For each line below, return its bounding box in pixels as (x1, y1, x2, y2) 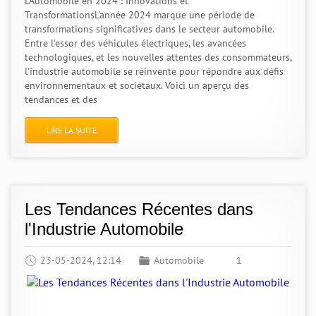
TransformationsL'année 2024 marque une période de (25, 8, 255, 21)
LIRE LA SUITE (47, 125, 97, 135)
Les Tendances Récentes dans (25, 200, 253, 219)
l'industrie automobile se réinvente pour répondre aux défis (25, 65, 284, 78)
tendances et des (25, 93, 97, 106)
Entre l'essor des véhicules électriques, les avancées (25, 37, 246, 49)
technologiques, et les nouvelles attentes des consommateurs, (25, 51, 291, 63)
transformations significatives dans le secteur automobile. (25, 23, 274, 35)
